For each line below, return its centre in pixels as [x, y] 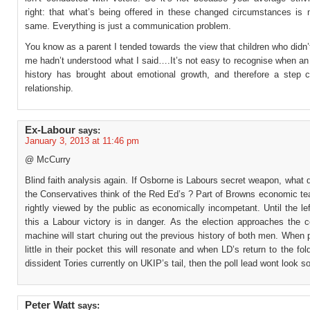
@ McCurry [48, 159]
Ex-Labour [50, 130]
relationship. [49, 88]
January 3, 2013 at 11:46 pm [82, 141]
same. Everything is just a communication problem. [128, 26]
